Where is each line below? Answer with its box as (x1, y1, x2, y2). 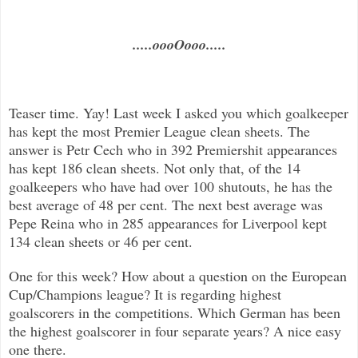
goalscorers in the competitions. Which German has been (9, 302, 340, 322)
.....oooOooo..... (132, 34, 226, 54)
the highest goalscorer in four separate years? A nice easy (9, 320, 341, 340)
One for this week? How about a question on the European (9, 265, 347, 285)
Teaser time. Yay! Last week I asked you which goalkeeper (9, 102, 348, 122)
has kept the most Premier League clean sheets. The (9, 121, 310, 141)
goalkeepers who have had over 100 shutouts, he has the (9, 176, 332, 196)
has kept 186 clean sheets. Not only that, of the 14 (9, 157, 300, 177)
